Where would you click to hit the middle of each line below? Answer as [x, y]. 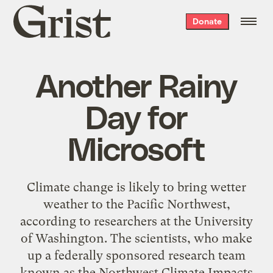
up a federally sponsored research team [136, 255]
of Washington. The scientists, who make [136, 238]
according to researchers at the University [136, 221]
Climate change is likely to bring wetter [136, 187]
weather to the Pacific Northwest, [136, 204]
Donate [207, 21]
